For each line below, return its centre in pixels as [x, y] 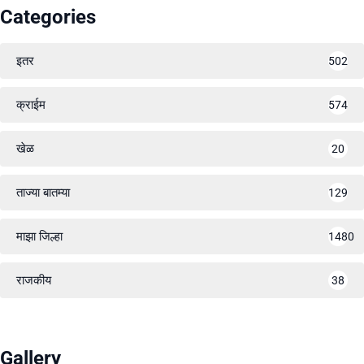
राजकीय [34, 280]
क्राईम [31, 104]
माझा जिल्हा [39, 236]
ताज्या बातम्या [43, 192]
